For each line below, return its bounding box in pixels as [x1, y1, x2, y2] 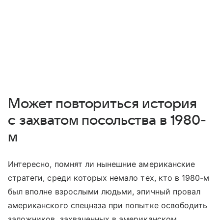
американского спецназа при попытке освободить [8, 200, 208, 210]
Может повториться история [8, 96, 197, 111]
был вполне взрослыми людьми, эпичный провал [8, 187, 201, 196]
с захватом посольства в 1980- [8, 113, 206, 128]
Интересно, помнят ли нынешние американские [8, 159, 195, 169]
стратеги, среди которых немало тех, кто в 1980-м [8, 173, 210, 183]
